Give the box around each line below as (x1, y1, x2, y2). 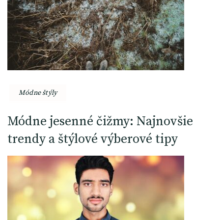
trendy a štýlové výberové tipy (7, 131, 178, 147)
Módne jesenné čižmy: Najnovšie (7, 113, 193, 130)
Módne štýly (19, 88, 57, 97)
